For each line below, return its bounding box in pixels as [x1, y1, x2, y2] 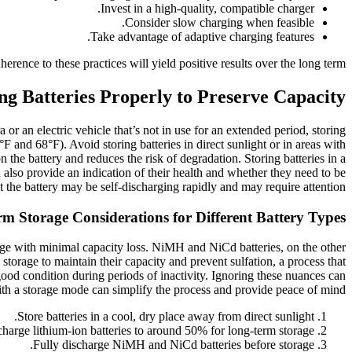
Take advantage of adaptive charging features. [90, 30, 314, 44]
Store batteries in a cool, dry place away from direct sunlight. [17, 310, 314, 324]
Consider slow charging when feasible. [125, 16, 314, 30]
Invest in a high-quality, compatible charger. [101, 2, 314, 16]
